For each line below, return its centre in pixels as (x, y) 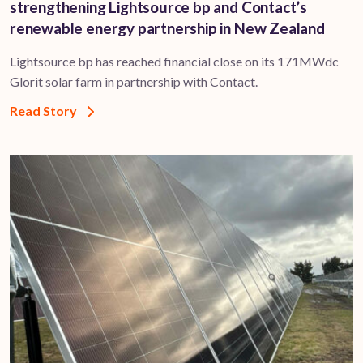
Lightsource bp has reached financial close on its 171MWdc (174, 61)
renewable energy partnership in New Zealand (167, 28)
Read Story (45, 110)
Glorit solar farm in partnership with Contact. (134, 81)
